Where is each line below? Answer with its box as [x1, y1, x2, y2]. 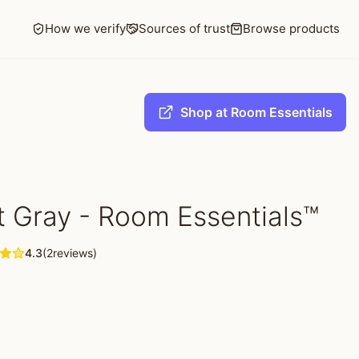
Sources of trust [139, 21, 230, 36]
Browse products [243, 21, 340, 36]
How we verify [45, 21, 126, 36]
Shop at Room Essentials [180, 104, 333, 120]
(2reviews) [42, 246, 97, 260]
